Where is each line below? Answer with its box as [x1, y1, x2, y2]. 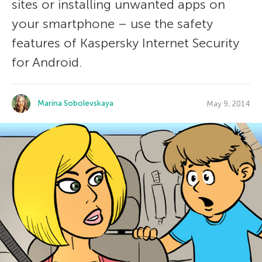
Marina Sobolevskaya [37, 99, 113, 108]
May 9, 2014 [206, 99, 250, 108]
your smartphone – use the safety [12, 16, 213, 32]
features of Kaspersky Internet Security [12, 35, 239, 51]
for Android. [12, 54, 82, 70]
